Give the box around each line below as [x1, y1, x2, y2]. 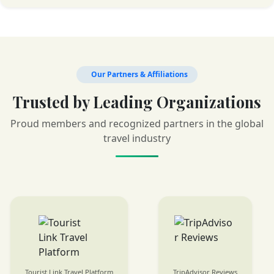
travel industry [103, 131, 171, 145]
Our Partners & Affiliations [91, 68, 188, 80]
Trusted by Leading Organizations [13, 91, 261, 112]
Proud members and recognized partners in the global [10, 116, 264, 130]
